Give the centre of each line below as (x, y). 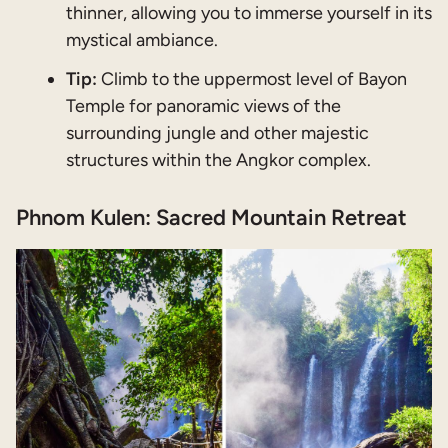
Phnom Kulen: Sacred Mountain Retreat (211, 217)
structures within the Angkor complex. (218, 160)
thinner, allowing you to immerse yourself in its (249, 13)
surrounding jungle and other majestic (217, 133)
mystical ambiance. (142, 40)
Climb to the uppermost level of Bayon (252, 79)
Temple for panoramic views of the (203, 106)
